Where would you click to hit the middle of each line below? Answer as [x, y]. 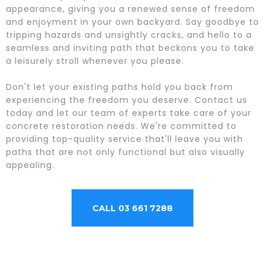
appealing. [30, 165]
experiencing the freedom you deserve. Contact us [127, 100]
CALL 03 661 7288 [132, 208]
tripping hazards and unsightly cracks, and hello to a [129, 35]
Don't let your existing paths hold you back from [119, 87]
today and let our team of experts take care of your [129, 113]
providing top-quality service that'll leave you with [125, 139]
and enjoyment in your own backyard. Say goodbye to [132, 22]
